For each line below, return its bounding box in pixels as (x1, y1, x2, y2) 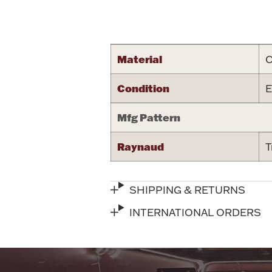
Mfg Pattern (117, 110, 180, 124)
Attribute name (185, 18, 266, 32)
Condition (117, 81, 169, 95)
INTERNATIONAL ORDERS (129, 206, 262, 219)
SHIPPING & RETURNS (129, 183, 246, 197)
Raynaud (117, 140, 164, 154)
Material (117, 52, 162, 66)
